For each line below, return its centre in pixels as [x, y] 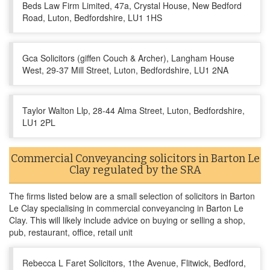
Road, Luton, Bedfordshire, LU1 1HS [92, 17]
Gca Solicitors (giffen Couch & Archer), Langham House [128, 58]
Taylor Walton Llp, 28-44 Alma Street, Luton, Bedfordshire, [133, 110]
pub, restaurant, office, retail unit [71, 232]
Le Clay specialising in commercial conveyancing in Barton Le [126, 208]
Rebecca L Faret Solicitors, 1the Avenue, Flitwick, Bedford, [134, 263]
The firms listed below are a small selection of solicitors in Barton [132, 196]
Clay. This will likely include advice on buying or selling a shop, [127, 220]
